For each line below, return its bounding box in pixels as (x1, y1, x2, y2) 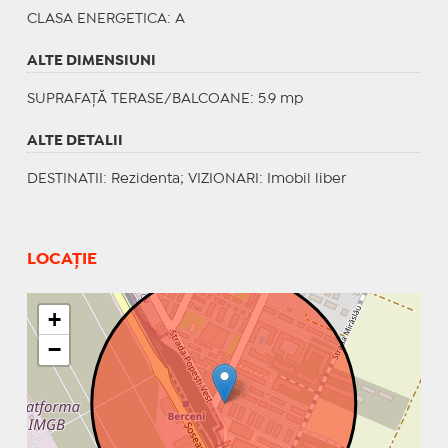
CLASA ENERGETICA (26, 12, 167, 25)
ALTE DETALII (26, 134, 123, 147)
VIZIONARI (187, 172, 259, 185)
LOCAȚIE (26, 251, 97, 267)
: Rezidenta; (102, 172, 188, 185)
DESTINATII (26, 172, 103, 185)
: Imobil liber (258, 172, 346, 185)
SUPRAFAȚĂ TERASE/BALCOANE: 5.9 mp (26, 92, 303, 105)
